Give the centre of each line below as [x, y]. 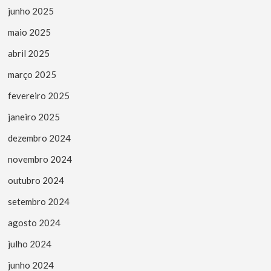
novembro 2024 [40, 159]
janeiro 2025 [34, 116]
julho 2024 [30, 243]
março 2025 [32, 74]
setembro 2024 [39, 201]
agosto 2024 [34, 222]
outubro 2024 [36, 180]
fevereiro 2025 [39, 95]
